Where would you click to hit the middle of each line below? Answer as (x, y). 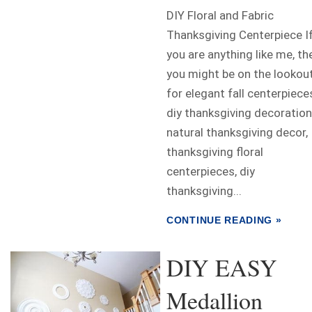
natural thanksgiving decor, (237, 133)
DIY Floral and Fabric (220, 16)
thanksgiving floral (215, 152)
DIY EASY (222, 268)
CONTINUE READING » (224, 220)
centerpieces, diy (211, 172)
